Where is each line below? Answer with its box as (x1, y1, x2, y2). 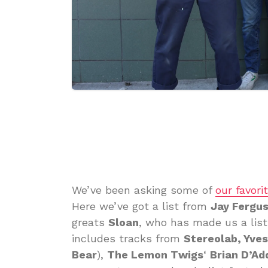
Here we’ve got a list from (72, 199, 211, 212)
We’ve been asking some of (72, 183, 215, 196)
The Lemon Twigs (107, 248, 203, 261)
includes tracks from (72, 232, 184, 245)
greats (72, 215, 108, 229)
